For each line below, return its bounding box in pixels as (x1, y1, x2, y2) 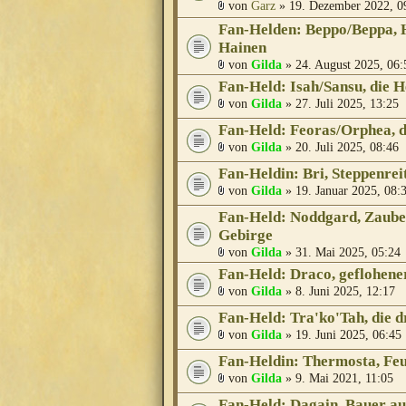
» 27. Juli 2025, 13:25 (282, 96, 399, 111)
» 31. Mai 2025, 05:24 (282, 245, 401, 260)
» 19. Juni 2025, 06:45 (282, 327, 401, 343)
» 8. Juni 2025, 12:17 (282, 284, 395, 299)
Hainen (218, 39, 266, 57)
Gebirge (218, 227, 273, 245)
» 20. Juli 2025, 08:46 (282, 140, 399, 155)
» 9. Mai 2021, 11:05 (282, 371, 393, 386)
